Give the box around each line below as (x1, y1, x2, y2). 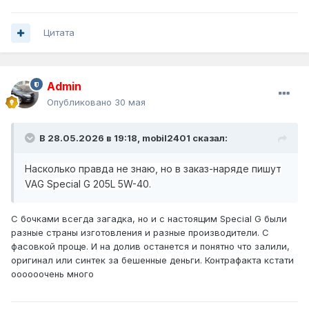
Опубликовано (47, 97, 114, 108)
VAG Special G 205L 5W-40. (25, 178, 151, 190)
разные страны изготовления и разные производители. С (11, 227, 269, 239)
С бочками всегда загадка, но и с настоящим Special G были (11, 213, 287, 225)
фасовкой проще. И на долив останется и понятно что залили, (11, 241, 290, 252)
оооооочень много (11, 268, 94, 280)
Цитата (43, 27, 74, 39)
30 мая (114, 97, 146, 108)
